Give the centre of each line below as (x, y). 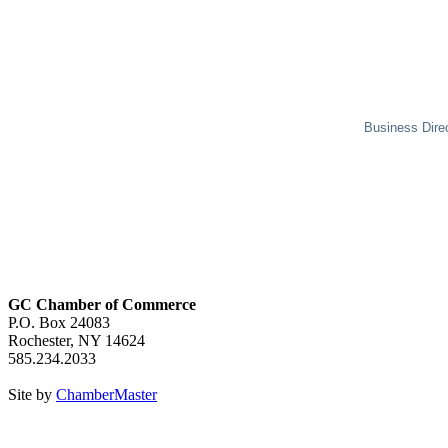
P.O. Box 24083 (59, 323)
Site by (32, 395)
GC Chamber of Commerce (102, 305)
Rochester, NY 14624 (76, 341)
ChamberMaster (106, 395)
